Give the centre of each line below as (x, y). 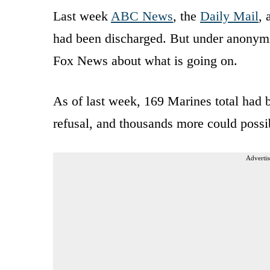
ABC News (142, 16)
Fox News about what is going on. (145, 60)
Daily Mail (229, 16)
